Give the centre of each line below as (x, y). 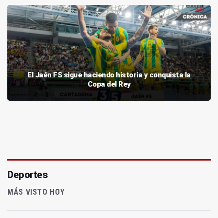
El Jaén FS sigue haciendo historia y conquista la (109, 75)
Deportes (27, 175)
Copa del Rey (109, 84)
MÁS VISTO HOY (36, 192)
